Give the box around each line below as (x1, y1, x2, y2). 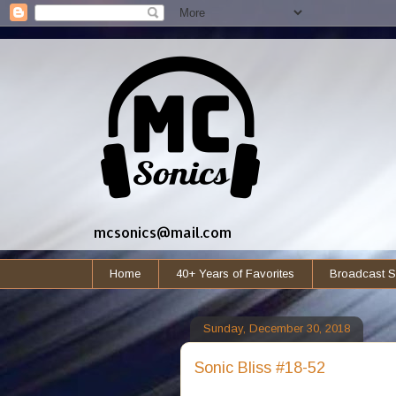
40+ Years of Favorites (176, 266, 294, 280)
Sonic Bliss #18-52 (194, 358, 325, 377)
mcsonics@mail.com (93, 223, 232, 241)
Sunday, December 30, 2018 (202, 322, 350, 336)
